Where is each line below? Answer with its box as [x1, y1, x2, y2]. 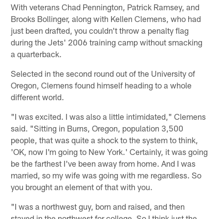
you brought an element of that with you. [11, 182, 153, 192]
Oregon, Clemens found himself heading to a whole [11, 80, 192, 90]
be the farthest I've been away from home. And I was [11, 158, 196, 169]
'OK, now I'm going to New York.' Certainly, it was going [11, 147, 208, 157]
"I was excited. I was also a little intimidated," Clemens [11, 111, 206, 122]
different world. [11, 92, 65, 102]
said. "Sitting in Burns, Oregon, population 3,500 [11, 123, 184, 133]
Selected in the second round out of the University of [11, 68, 196, 79]
